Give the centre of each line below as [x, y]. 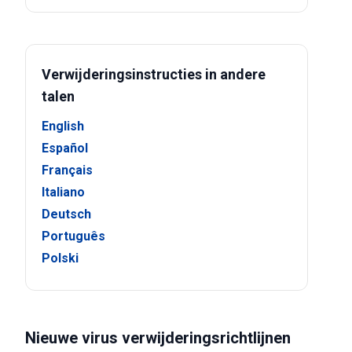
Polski [60, 258]
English [63, 126]
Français [67, 170]
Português [73, 236]
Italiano [63, 192]
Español [65, 148]
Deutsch [66, 214]
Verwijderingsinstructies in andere [154, 74]
